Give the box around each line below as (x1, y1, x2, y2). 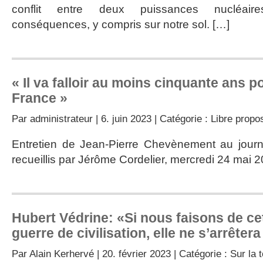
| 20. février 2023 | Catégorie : (94, 248, 230, 259)
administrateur (30, 113, 93, 124)
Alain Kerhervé (29, 248, 94, 259)
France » (12, 90, 68, 106)
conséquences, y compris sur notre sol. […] (12, 18, 230, 31)
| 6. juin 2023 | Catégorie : (93, 113, 211, 124)
